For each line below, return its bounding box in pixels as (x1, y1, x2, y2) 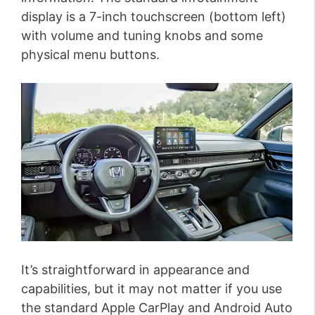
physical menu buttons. (21, 47, 160, 63)
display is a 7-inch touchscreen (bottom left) (21, 9, 286, 25)
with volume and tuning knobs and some (21, 28, 263, 44)
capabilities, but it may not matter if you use (21, 281, 282, 297)
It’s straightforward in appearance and (21, 262, 250, 278)
